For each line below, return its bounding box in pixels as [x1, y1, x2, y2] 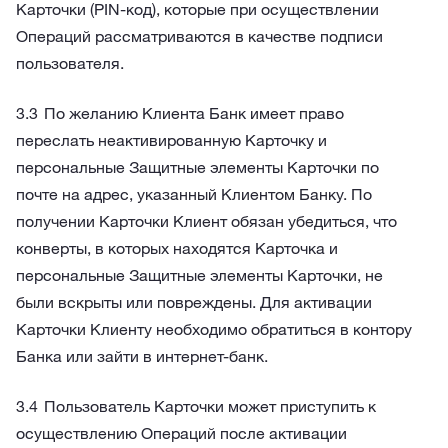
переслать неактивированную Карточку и [16, 130, 327, 150]
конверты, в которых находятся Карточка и [16, 238, 338, 258]
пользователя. [16, 53, 124, 73]
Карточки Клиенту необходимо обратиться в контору [16, 319, 412, 339]
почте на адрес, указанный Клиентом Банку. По [16, 184, 372, 204]
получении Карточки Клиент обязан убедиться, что [16, 211, 397, 231]
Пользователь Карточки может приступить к [44, 396, 376, 416]
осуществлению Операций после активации [16, 423, 347, 443]
